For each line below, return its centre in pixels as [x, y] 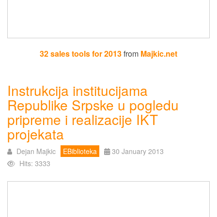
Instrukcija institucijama [77, 90]
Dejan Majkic [36, 151]
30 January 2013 [138, 151]
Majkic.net [159, 53]
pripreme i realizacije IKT [83, 119]
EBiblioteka [80, 151]
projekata [36, 133]
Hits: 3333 [35, 163]
